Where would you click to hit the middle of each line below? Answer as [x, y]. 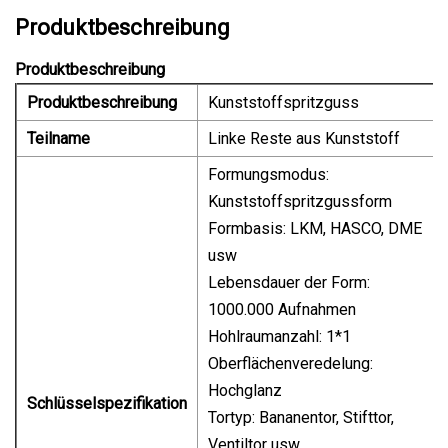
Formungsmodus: [268, 174]
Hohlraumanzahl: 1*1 [279, 336]
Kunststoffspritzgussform [300, 201]
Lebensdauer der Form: [289, 282]
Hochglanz [245, 390]
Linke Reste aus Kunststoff [304, 138]
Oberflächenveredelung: [290, 363]
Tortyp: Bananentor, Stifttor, [301, 417]
